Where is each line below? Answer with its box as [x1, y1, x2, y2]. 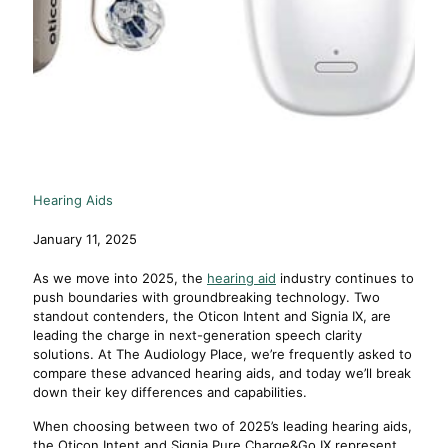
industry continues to [276, 270, 414, 286]
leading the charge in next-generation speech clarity [33, 327, 362, 343]
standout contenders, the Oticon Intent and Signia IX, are [33, 308, 391, 324]
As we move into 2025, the [33, 270, 207, 286]
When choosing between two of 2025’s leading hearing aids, [33, 418, 412, 434]
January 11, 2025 [33, 231, 137, 247]
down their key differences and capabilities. [33, 384, 307, 400]
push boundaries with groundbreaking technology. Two [33, 289, 380, 305]
